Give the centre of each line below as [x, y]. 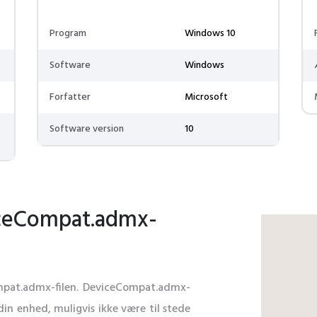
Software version [87, 129]
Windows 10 [211, 34]
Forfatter [70, 97]
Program [68, 34]
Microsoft [207, 97]
